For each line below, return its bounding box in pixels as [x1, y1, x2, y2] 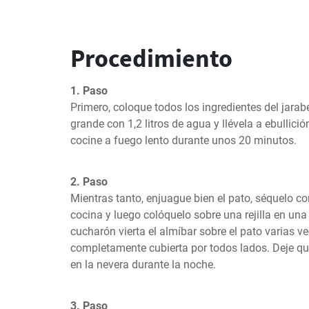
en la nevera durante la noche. [70, 258, 216, 271]
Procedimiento [70, 43, 232, 74]
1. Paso [70, 84, 108, 97]
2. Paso [70, 175, 108, 188]
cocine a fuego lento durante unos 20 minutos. [70, 134, 297, 147]
